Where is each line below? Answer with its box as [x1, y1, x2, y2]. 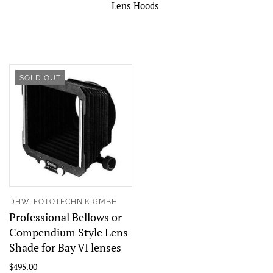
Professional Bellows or [9, 209, 122, 224]
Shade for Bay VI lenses [9, 239, 121, 255]
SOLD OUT [19, 74, 61, 82]
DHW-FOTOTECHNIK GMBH [9, 197, 118, 206]
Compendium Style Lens [9, 224, 128, 239]
